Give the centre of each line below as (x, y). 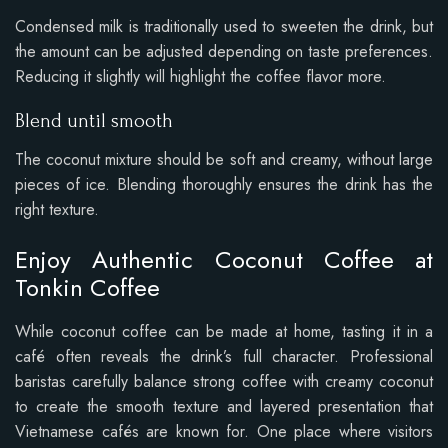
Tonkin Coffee (87, 288)
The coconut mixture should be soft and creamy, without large (224, 160)
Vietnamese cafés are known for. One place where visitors (224, 431)
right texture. (57, 210)
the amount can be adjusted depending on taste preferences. (224, 52)
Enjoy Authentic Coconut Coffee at (224, 260)
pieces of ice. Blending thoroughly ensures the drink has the (224, 185)
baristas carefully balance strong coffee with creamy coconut (224, 381)
